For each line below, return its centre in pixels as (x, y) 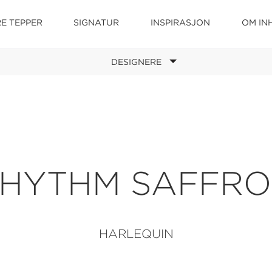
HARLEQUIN (136, 233)
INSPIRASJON (180, 22)
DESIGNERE (136, 62)
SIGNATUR (96, 22)
